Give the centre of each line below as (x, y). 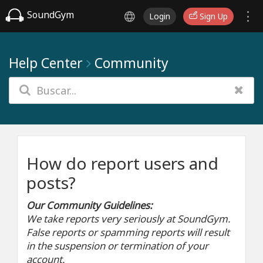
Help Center (46, 63)
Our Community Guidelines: (89, 205)
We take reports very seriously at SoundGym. (128, 219)
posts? (51, 183)
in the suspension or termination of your (117, 246)
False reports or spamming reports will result (128, 232)
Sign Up (213, 16)
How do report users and (122, 163)
